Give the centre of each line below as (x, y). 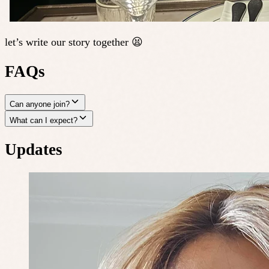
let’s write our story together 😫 (74, 42)
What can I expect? (44, 121)
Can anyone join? (40, 104)
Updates (34, 149)
